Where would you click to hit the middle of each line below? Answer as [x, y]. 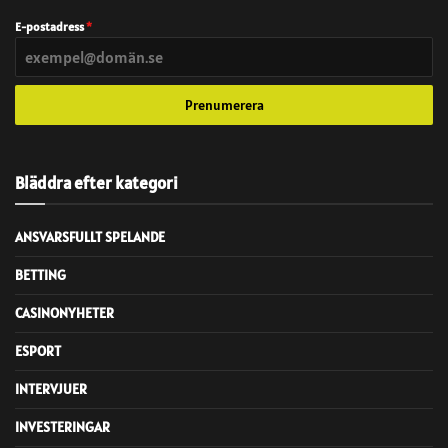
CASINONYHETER [64, 312]
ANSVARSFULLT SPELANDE [90, 236]
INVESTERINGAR [62, 426]
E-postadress [50, 26]
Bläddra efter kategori [96, 182]
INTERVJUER [51, 388]
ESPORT [38, 350]
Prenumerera [224, 104]
